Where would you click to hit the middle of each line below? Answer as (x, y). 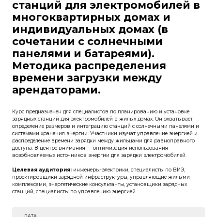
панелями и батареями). (83, 54)
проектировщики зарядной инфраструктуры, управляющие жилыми (101, 177)
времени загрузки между (87, 78)
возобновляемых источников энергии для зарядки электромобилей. (99, 155)
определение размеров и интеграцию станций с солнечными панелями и (106, 126)
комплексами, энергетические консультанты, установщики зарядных (100, 185)
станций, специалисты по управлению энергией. (74, 192)
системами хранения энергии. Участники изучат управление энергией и (105, 134)
